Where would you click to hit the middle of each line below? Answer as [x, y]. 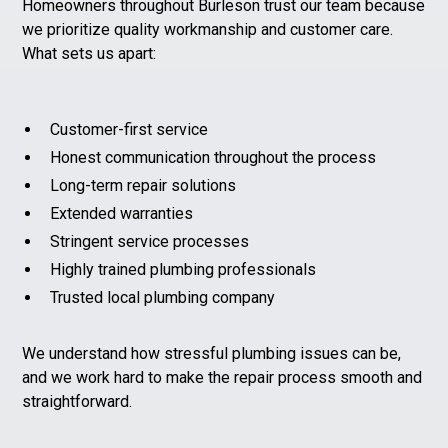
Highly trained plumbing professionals [183, 269]
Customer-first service [129, 129]
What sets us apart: [89, 53]
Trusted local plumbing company [163, 297]
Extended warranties [122, 213]
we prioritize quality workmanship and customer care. [208, 29]
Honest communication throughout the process [213, 157]
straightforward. [77, 401]
